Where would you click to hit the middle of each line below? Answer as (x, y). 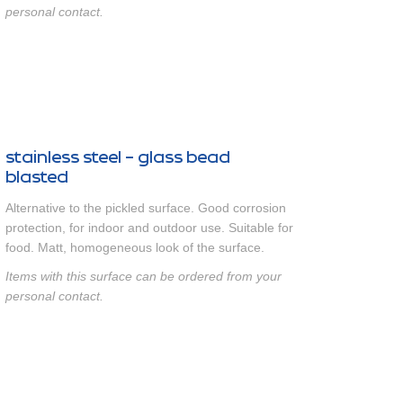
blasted (37, 177)
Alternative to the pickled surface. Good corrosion (146, 208)
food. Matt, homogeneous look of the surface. (135, 247)
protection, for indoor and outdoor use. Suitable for (149, 228)
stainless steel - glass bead (118, 157)
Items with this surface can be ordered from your (143, 276)
